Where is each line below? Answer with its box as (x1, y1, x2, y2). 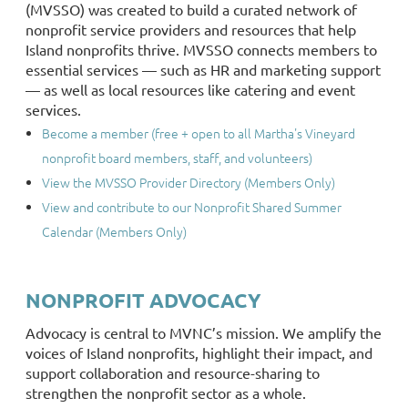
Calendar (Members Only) (42, 222, 187, 241)
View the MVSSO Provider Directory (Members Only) (42, 173, 335, 192)
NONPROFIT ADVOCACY (25, 288, 261, 313)
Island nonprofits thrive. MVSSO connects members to (25, 40, 377, 59)
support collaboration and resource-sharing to (25, 363, 320, 382)
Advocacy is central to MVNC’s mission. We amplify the (25, 323, 382, 342)
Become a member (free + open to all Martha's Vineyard (42, 124, 355, 143)
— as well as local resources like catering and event (25, 80, 355, 99)
